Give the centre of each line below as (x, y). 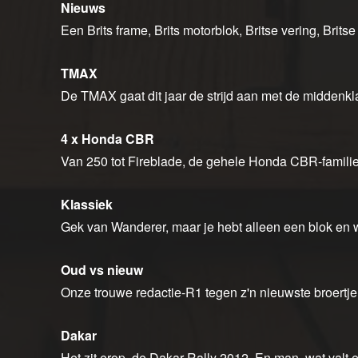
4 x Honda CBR (107, 139)
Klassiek (87, 205)
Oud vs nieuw (102, 270)
